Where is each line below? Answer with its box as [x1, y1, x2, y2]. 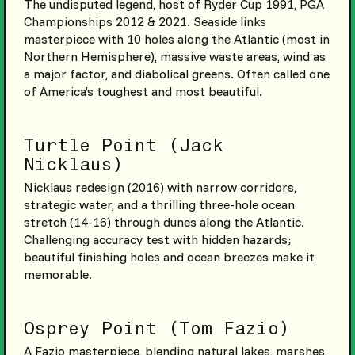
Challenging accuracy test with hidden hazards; [23, 231, 291, 247]
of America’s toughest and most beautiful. [23, 82, 262, 99]
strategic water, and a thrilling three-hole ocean [23, 196, 295, 212]
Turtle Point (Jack [23, 134, 223, 156]
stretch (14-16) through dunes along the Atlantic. [23, 213, 304, 230]
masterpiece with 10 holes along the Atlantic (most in [23, 30, 330, 47]
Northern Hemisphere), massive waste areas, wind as [23, 48, 326, 64]
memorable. [23, 265, 92, 282]
